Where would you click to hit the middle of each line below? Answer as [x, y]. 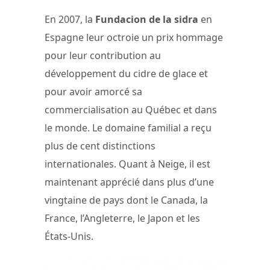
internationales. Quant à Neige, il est [127, 164]
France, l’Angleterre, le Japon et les [122, 218]
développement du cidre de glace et [126, 73]
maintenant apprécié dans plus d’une [129, 182]
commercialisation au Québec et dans [131, 109]
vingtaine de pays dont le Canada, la [126, 200]
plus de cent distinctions [100, 146]
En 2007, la [70, 19]
